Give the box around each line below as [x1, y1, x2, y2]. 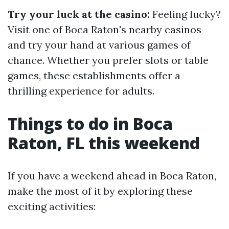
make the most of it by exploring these [8, 185, 193, 197]
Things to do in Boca [8, 112, 173, 134]
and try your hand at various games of [8, 38, 191, 51]
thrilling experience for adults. [8, 84, 154, 97]
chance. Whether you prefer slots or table [8, 54, 209, 66]
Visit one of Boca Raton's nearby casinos [8, 23, 201, 36]
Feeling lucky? [150, 8, 221, 20]
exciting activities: [8, 200, 96, 213]
